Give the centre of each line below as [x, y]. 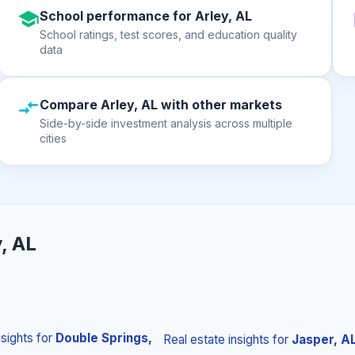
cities [53, 138]
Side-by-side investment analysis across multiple [166, 123]
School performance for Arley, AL [146, 16]
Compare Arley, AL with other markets [161, 105]
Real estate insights [216, 340]
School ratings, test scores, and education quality [169, 34]
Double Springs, [103, 338]
